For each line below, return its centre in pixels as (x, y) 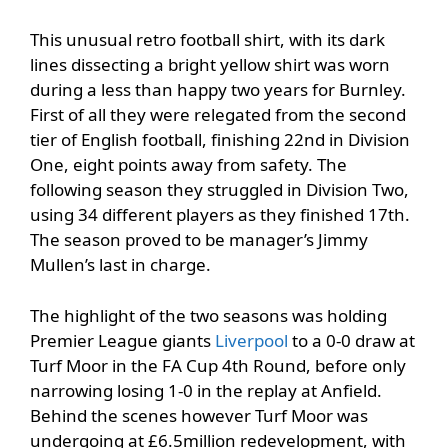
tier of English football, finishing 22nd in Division (220, 140)
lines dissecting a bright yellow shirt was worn (210, 65)
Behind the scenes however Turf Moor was (199, 415)
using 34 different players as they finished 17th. (220, 215)
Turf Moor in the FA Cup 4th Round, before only (218, 365)
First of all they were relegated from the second (218, 115)
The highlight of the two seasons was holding (208, 315)
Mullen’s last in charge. (120, 265)
